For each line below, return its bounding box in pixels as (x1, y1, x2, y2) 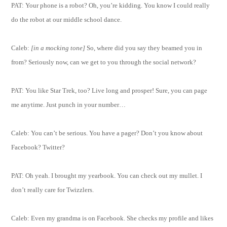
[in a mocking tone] (31, 44, 86, 52)
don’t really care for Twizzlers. (11, 185, 94, 194)
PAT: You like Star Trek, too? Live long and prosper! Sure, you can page (11, 86, 208, 94)
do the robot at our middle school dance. (11, 15, 122, 23)
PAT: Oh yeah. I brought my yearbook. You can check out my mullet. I (11, 171, 203, 179)
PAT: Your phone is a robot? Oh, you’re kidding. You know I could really (11, 1, 210, 9)
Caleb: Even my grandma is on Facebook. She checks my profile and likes (11, 214, 214, 222)
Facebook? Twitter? (11, 143, 65, 151)
